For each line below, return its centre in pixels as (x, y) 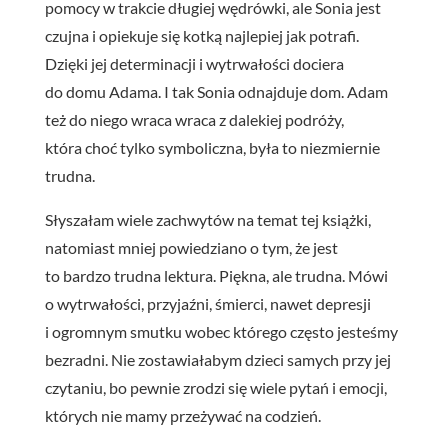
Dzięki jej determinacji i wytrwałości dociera (194, 63)
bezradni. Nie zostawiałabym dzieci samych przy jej (217, 359)
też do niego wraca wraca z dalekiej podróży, (194, 119)
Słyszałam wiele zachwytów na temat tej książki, (207, 219)
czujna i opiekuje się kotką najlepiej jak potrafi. (201, 35)
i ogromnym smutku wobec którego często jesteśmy (221, 331)
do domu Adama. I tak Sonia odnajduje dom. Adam (216, 91)
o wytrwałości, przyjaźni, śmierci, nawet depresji (207, 303)
